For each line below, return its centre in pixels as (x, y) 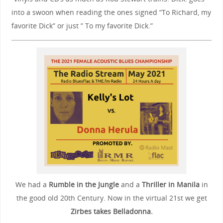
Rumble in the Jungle (84, 184)
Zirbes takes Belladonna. (111, 211)
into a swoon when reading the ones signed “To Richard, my (111, 12)
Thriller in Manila (170, 184)
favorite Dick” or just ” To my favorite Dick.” (82, 26)
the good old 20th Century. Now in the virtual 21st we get (111, 198)
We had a (32, 184)
